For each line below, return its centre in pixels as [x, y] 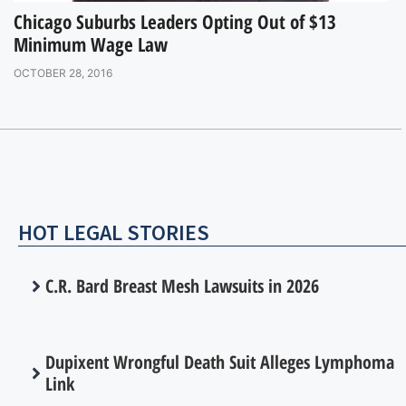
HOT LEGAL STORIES [114, 233]
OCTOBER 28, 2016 [63, 73]
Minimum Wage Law [91, 45]
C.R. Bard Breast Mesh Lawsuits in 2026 [182, 286]
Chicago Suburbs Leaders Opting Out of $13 [175, 22]
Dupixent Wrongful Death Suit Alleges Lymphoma [220, 362]
